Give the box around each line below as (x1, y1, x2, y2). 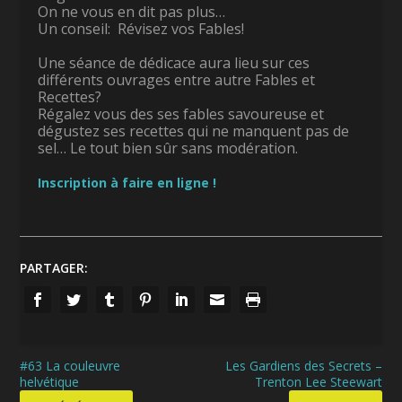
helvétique (20, 372, 80, 390)
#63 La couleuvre (20, 356, 121, 374)
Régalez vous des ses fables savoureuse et (38, 103, 325, 124)
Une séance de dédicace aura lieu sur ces (38, 52, 310, 73)
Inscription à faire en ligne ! (38, 173, 217, 191)
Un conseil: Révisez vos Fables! (38, 18, 245, 39)
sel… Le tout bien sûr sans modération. (38, 137, 299, 158)
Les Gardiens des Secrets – (224, 356, 382, 374)
